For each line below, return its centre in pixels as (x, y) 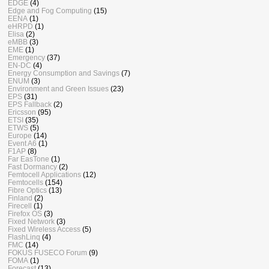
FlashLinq (24, 237)
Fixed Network (31, 222)
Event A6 (22, 144)
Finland (20, 198)
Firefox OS (25, 214)
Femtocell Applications (44, 175)
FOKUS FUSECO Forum (47, 253)
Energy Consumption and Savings (64, 73)
